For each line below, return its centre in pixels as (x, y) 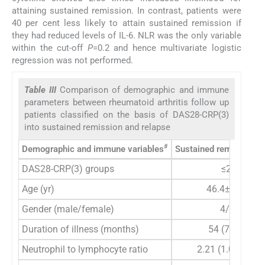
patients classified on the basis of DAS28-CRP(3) (127, 114)
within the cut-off (50, 48)
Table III (42, 90)
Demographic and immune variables (93, 149)
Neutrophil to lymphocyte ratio (85, 249)
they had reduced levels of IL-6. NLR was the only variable (127, 36)
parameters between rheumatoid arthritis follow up (127, 102)
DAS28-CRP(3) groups (68, 169)
